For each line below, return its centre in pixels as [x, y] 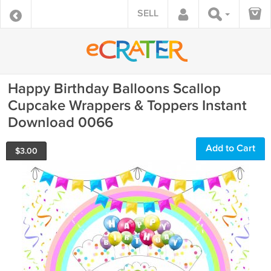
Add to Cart [230, 149]
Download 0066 [60, 122]
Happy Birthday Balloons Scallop [114, 89]
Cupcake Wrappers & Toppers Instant [127, 106]
